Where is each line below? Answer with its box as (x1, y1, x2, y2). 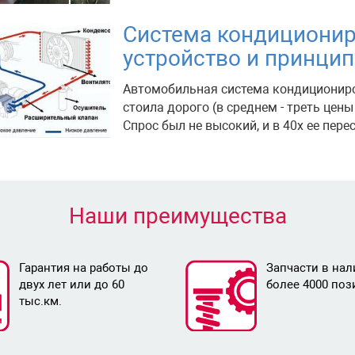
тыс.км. (18, 294, 62, 309)
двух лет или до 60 (18, 277, 124, 292)
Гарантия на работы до (18, 261, 148, 276)
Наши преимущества (68, 203, 287, 230)
